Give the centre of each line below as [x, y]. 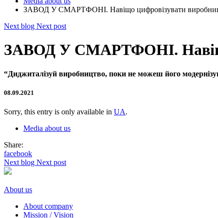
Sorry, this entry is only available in [59, 112]
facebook [18, 154]
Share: [14, 145]
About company [48, 206]
